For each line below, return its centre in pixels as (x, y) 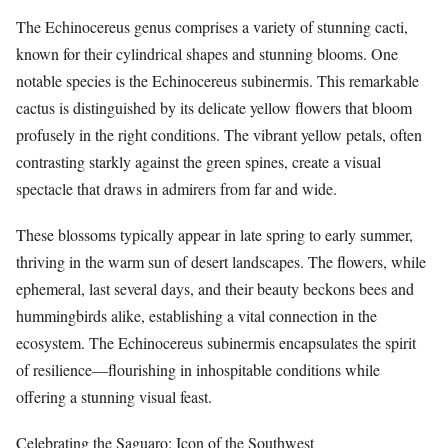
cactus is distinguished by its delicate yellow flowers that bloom (214, 108)
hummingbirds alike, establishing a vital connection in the (196, 316)
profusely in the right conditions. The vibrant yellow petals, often (219, 135)
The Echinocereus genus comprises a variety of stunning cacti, (212, 27)
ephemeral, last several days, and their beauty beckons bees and (215, 289)
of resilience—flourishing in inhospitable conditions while (198, 370)
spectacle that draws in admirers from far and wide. (176, 189)
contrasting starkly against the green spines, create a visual (198, 162)
